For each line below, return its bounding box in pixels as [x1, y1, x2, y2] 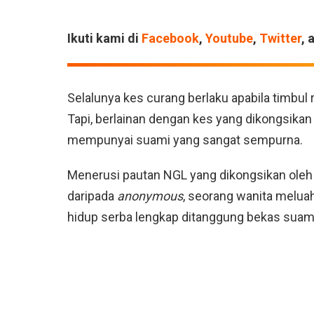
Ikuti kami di [67, 31, 142, 46]
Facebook [142, 31, 199, 46]
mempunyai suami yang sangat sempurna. [67, 132, 303, 148]
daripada [67, 189, 117, 204]
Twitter [259, 31, 301, 46]
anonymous [117, 189, 183, 204]
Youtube [205, 31, 253, 46]
